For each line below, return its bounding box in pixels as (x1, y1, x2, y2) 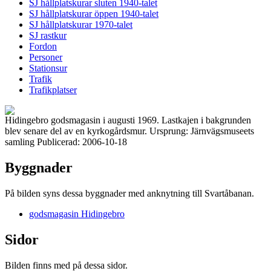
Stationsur (29, 63, 67, 73)
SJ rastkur (29, 30, 67, 41)
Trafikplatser (29, 85, 77, 95)
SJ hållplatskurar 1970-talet (29, 19, 132, 30)
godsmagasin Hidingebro (29, 208, 125, 219)
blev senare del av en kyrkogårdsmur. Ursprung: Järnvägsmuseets (5, 126, 254, 136)
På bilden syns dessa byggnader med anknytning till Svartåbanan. (5, 188, 254, 198)
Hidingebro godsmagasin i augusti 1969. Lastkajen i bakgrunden (5, 115, 251, 125)
